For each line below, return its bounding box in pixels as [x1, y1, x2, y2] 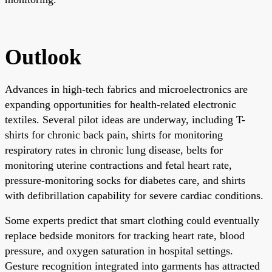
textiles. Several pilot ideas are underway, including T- [5, 113, 245, 126]
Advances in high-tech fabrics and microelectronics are [5, 83, 248, 95]
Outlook [5, 44, 81, 69]
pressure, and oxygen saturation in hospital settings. [5, 244, 233, 257]
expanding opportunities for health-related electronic [5, 98, 236, 110]
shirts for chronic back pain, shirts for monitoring [5, 128, 223, 141]
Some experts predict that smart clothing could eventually [5, 214, 259, 226]
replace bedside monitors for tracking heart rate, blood [5, 229, 245, 242]
